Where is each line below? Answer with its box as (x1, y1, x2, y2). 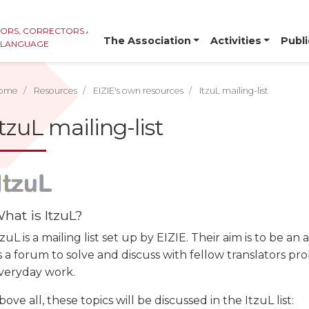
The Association (103, 34, 191, 48)
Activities (210, 34, 261, 48)
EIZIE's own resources (93, 86, 183, 96)
